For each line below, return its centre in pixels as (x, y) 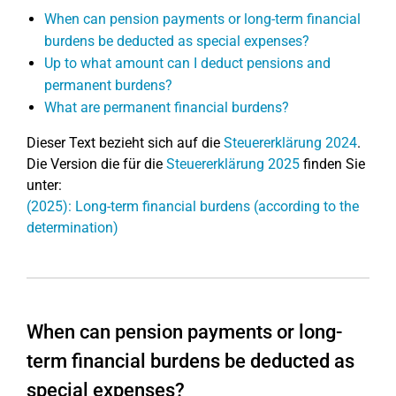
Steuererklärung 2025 (233, 164)
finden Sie (332, 164)
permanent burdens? (108, 85)
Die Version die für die (96, 164)
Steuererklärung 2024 (290, 143)
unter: (44, 185)
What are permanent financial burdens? (167, 107)
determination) (72, 228)
